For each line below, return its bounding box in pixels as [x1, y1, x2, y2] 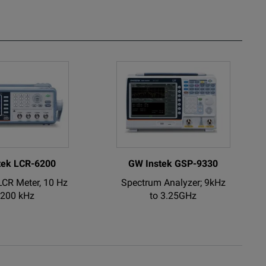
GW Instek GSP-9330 [128, 157, 218, 169]
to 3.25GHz [150, 189, 197, 201]
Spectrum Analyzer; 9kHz [121, 176, 226, 188]
